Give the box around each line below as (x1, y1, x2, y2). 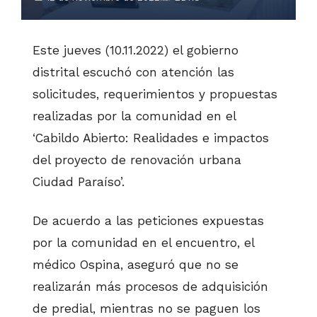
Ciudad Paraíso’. (33, 175, 125, 190)
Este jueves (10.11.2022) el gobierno (33, 43, 238, 58)
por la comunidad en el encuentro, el (33, 236, 254, 250)
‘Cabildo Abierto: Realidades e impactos (33, 131, 269, 146)
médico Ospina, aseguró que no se (33, 258, 238, 272)
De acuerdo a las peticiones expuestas (33, 214, 264, 229)
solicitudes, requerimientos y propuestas (33, 87, 277, 102)
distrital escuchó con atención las (33, 65, 234, 80)
